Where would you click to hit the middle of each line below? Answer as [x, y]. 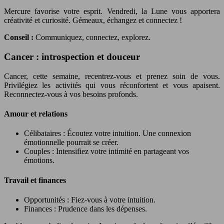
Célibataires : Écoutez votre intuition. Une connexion [107, 133]
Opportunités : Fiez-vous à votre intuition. [90, 199]
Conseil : [20, 37]
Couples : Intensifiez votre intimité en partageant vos [106, 151]
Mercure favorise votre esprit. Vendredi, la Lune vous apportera [112, 11]
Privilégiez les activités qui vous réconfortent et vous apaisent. [112, 85]
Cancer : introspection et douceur [72, 57]
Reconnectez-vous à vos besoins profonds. [71, 94]
